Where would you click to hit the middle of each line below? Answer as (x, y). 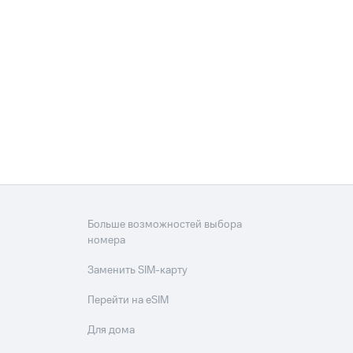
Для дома (111, 330)
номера (107, 240)
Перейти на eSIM (128, 300)
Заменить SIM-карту (138, 270)
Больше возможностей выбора (165, 225)
